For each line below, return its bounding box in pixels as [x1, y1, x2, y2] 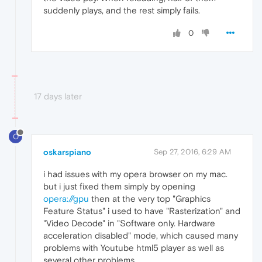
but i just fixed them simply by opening [43, 181, 195, 192]
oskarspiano [43, 147, 91, 157]
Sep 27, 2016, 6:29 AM [154, 147, 231, 157]
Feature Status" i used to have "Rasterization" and [43, 206, 240, 216]
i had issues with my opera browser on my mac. [43, 169, 227, 180]
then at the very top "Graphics [89, 194, 211, 204]
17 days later [34, 91, 82, 102]
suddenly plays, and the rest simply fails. [43, 5, 200, 16]
